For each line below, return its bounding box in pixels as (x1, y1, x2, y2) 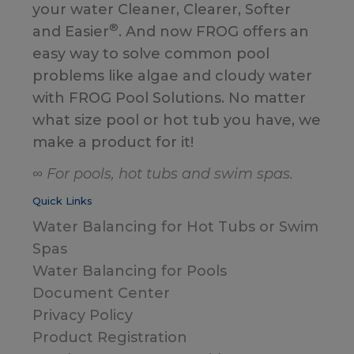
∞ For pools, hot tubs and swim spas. (32, 164, 293, 183)
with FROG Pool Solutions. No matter (32, 88, 306, 107)
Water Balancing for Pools (32, 262, 227, 280)
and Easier (32, 22, 109, 40)
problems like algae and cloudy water (32, 66, 312, 85)
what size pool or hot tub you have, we (32, 111, 321, 129)
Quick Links (32, 194, 92, 207)
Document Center (32, 284, 170, 302)
